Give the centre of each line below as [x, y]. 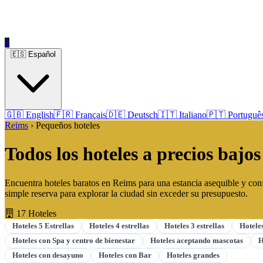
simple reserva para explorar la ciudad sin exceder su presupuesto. [126, 193]
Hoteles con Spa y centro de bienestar [74, 240]
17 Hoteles [35, 213]
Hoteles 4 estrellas [119, 226]
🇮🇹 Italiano [182, 115]
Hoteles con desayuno [48, 255]
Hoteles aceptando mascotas [197, 240]
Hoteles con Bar [125, 255]
